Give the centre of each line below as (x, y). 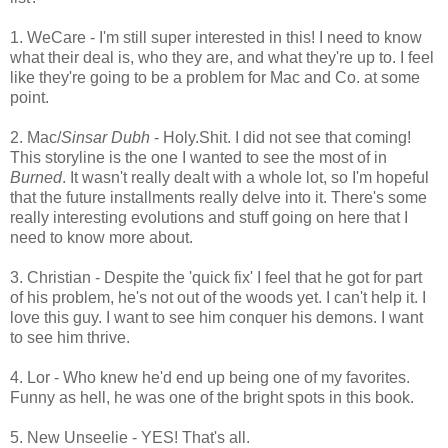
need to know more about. (101, 237)
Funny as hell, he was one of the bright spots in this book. (212, 397)
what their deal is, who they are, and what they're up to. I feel (222, 57)
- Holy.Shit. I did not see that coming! (280, 137)
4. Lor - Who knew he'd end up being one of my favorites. (210, 377)
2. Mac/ (35, 137)
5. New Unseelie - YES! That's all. (130, 437)
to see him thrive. (70, 337)
